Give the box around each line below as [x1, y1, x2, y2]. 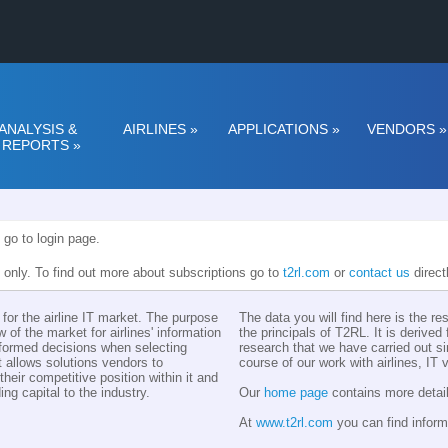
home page [264, 385, 328, 401]
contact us [349, 265, 410, 281]
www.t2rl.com [256, 415, 333, 431]
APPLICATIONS [227, 121, 328, 138]
